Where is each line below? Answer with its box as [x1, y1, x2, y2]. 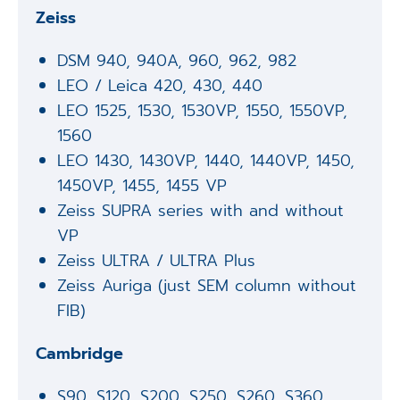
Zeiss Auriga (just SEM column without [57, 273, 357, 299]
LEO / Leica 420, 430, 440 [57, 73, 263, 99]
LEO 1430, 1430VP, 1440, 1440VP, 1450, [57, 148, 355, 174]
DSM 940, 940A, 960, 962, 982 [57, 48, 297, 74]
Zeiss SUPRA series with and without [57, 198, 345, 224]
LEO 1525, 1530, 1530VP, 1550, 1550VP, [57, 98, 348, 124]
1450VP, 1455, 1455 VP [57, 173, 228, 199]
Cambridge [35, 341, 123, 367]
